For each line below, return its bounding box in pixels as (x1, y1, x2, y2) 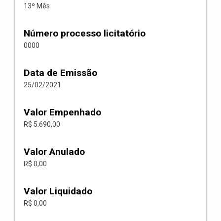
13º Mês (24, 2, 50, 10)
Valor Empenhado (24, 107, 101, 118)
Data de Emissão (24, 67, 97, 78)
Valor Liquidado (24, 185, 92, 197)
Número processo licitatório (24, 28, 146, 39)
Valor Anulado (24, 146, 85, 157)
